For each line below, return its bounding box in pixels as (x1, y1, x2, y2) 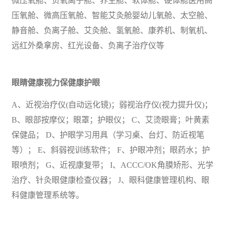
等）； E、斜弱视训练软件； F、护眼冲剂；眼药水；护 (12, 145, 210, 154)
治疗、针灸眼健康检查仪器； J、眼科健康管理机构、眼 (12, 175, 209, 184)
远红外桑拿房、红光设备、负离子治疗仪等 (12, 41, 164, 50)
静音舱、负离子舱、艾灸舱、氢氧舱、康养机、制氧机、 (12, 26, 212, 35)
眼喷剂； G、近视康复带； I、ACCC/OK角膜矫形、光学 (12, 160, 213, 169)
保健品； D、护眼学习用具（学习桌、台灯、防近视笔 (12, 130, 204, 139)
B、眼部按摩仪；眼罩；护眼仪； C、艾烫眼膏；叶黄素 (12, 115, 209, 124)
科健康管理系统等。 (12, 190, 84, 199)
